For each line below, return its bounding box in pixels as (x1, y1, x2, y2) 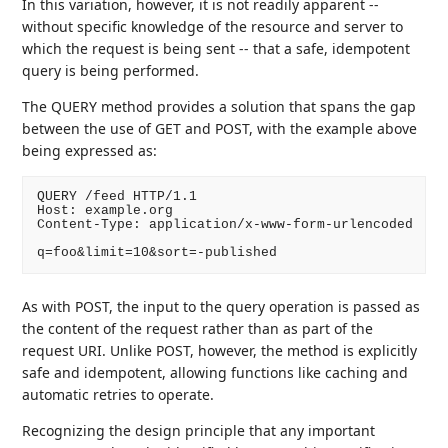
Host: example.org (36, 202, 173, 218)
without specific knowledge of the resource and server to (22, 16, 404, 36)
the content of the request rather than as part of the (22, 319, 374, 339)
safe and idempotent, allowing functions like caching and (22, 363, 409, 383)
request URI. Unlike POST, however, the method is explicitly (22, 341, 418, 361)
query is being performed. (22, 60, 200, 80)
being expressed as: (22, 140, 158, 160)
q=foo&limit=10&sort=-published (36, 244, 277, 260)
